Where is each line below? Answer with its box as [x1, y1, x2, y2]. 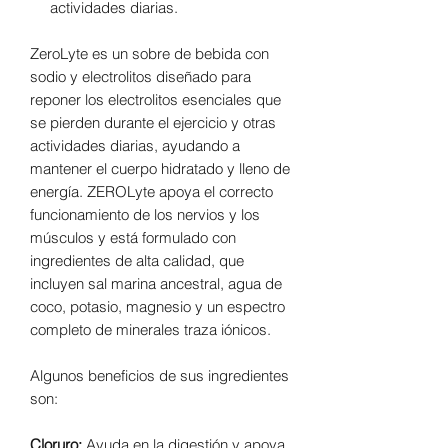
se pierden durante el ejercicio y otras [30, 113, 276, 132]
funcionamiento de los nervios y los [30, 205, 260, 224]
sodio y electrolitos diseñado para [30, 67, 251, 86]
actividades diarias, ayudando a [30, 136, 240, 155]
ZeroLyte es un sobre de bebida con [30, 44, 269, 63]
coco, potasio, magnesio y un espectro [30, 297, 285, 316]
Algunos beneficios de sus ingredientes [30, 366, 289, 385]
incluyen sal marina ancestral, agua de [30, 274, 282, 293]
